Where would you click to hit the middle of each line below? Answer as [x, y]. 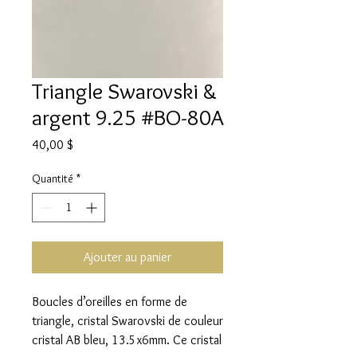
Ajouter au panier [127, 257]
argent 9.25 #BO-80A [127, 118]
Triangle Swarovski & [124, 91]
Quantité [53, 179]
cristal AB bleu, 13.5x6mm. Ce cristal [127, 340]
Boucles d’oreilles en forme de [110, 302]
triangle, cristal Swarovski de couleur [127, 321]
